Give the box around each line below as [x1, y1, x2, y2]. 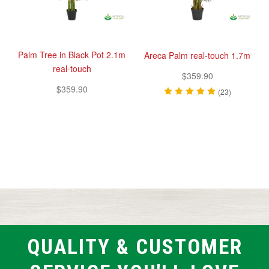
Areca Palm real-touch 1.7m [144, 49, 250, 61]
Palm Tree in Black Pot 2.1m [18, 48, 125, 61]
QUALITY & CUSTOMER [26, 234, 243, 259]
